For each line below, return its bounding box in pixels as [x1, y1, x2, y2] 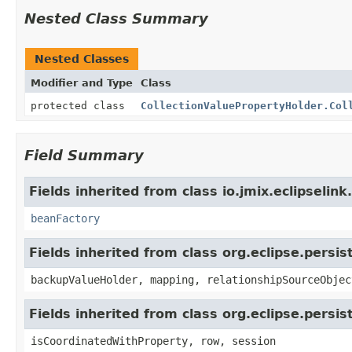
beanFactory [31, 211, 100, 225]
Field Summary [24, 146, 144, 163]
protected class [31, 99, 131, 112]
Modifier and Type [31, 76, 133, 89]
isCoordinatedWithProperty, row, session [31, 334, 276, 347]
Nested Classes [35, 52, 129, 65]
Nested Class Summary [24, 9, 208, 27]
